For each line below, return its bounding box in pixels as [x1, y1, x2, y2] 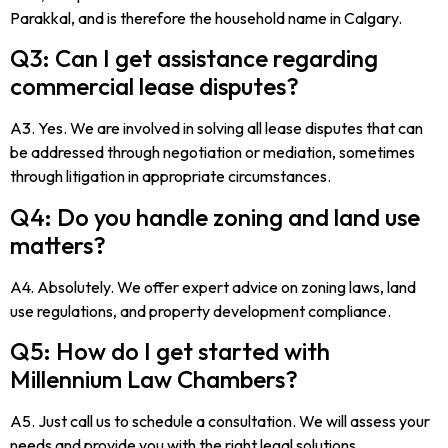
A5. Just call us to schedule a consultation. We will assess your [10, 410, 430, 431]
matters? [10, 229, 106, 260]
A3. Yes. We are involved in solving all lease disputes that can [10, 118, 423, 139]
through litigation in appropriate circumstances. [10, 166, 331, 187]
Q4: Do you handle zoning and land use [10, 201, 420, 232]
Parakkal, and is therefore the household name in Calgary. [10, 7, 402, 28]
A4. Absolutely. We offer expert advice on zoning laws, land [10, 276, 416, 297]
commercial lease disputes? [10, 71, 299, 102]
